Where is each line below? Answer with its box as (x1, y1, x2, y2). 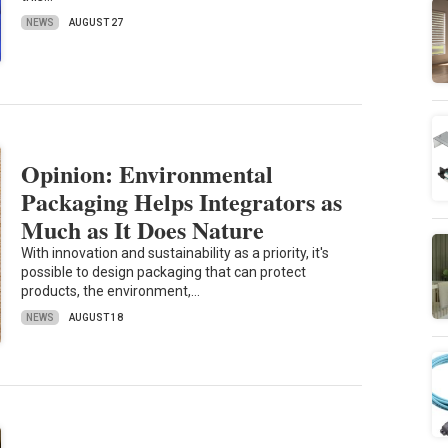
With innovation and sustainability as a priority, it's (21, 245, 330, 262)
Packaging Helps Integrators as (21, 184, 343, 220)
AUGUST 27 (69, 17, 124, 29)
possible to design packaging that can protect (21, 264, 307, 281)
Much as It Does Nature (21, 212, 265, 248)
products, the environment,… (21, 283, 201, 300)
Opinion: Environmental (21, 156, 274, 192)
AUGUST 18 (69, 312, 124, 324)
